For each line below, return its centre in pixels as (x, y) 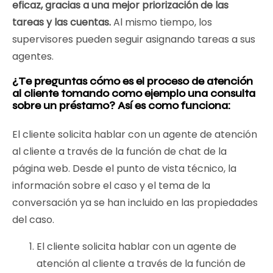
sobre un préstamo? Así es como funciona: (121, 105)
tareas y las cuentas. (63, 22)
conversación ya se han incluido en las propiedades (135, 203)
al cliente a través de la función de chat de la (119, 151)
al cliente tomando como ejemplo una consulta (134, 93)
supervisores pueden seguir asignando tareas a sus (134, 39)
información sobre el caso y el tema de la (111, 186)
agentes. (33, 56)
